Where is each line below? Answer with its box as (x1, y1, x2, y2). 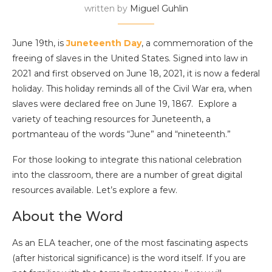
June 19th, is (12, 38, 66, 49)
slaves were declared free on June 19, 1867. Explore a (12, 98, 237, 109)
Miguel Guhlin (129, 3, 188, 14)
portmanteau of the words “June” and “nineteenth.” (12, 129, 231, 140)
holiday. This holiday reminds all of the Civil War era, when (12, 83, 252, 94)
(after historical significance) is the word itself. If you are (12, 253, 246, 263)
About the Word (12, 208, 123, 225)
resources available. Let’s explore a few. (12, 185, 177, 195)
